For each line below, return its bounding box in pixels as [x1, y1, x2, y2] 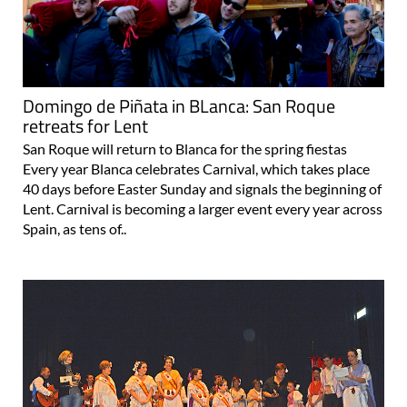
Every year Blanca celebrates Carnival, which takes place [23, 160, 370, 178]
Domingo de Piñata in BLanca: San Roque [23, 92, 335, 121]
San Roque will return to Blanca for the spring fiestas [23, 140, 347, 158]
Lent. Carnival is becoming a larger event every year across [23, 200, 382, 218]
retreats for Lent [23, 112, 148, 141]
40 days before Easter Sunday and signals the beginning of [23, 180, 382, 198]
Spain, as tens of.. [23, 220, 126, 238]
